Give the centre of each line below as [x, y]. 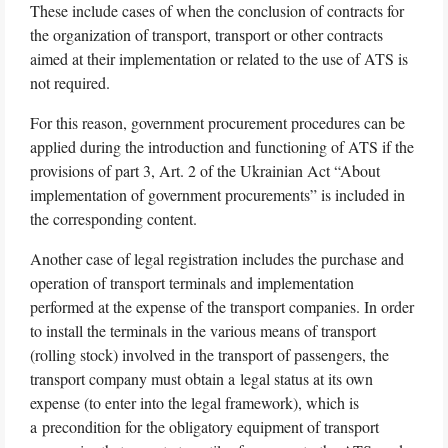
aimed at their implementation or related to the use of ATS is [219, 58]
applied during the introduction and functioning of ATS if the [222, 146]
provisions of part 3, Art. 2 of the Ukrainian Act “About [205, 170]
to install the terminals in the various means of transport [203, 330]
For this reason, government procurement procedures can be [217, 122]
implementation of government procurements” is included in [217, 194]
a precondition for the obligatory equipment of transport [204, 426]
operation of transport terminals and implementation [192, 282]
